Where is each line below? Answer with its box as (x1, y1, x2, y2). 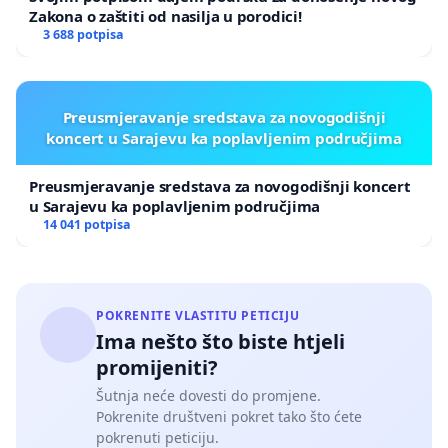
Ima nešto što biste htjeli (96, 328, 345, 356)
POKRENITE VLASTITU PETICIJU (96, 307, 300, 325)
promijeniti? (96, 354, 218, 382)
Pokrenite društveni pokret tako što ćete (96, 407, 362, 427)
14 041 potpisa (42, 216, 131, 234)
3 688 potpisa (42, 26, 124, 44)
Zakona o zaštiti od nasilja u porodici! (29, 6, 302, 27)
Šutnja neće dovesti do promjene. (96, 386, 321, 406)
